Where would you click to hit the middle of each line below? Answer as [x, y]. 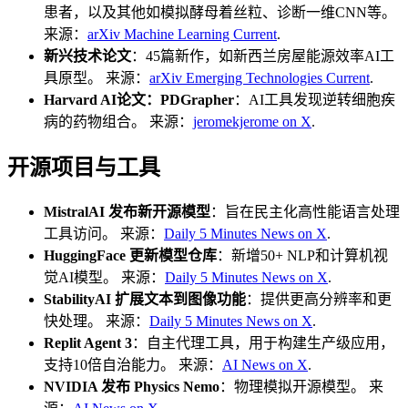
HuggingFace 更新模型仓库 [130, 256]
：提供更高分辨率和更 [319, 300]
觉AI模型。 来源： [104, 278]
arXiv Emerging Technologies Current [260, 78]
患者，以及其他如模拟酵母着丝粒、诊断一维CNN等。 [220, 13]
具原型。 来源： [97, 78]
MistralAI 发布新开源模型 [127, 212]
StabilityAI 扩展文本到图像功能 [145, 300]
